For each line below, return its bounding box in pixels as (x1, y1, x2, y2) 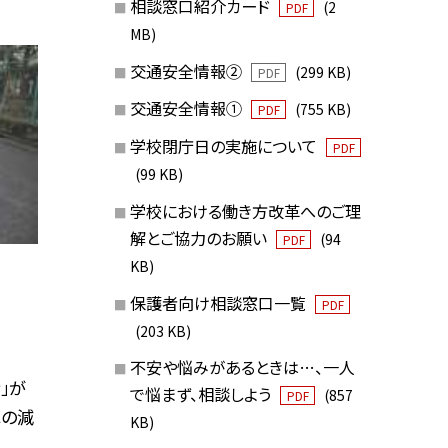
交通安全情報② (129, 58, 246, 83)
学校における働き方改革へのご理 (129, 198, 361, 223)
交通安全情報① (129, 96, 246, 121)
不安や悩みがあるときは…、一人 (129, 355, 355, 380)
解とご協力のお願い (129, 225, 271, 250)
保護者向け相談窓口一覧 (129, 290, 310, 315)
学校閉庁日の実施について (129, 134, 321, 159)
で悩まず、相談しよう (129, 382, 275, 407)
